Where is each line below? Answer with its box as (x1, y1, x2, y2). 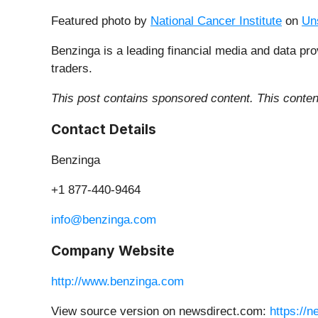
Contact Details (51, 120, 156, 138)
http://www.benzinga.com (51, 274, 184, 288)
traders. (51, 61, 92, 75)
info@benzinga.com (51, 212, 156, 226)
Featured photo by (51, 13, 150, 28)
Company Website (51, 241, 175, 259)
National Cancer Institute (150, 13, 282, 28)
